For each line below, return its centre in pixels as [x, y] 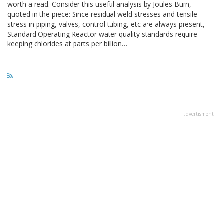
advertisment [199, 114]
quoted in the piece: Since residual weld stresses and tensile [102, 14]
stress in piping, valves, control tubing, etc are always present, [106, 24]
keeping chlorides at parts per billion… [67, 43]
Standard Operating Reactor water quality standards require [102, 34]
